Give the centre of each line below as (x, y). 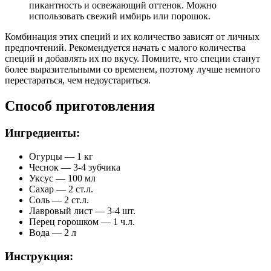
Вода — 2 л (53, 232)
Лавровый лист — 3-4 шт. (82, 211)
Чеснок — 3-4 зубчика (75, 167)
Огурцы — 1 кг (61, 156)
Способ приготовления (80, 106)
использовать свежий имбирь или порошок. (120, 16)
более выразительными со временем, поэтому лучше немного (132, 70)
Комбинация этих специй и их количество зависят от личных (132, 37)
